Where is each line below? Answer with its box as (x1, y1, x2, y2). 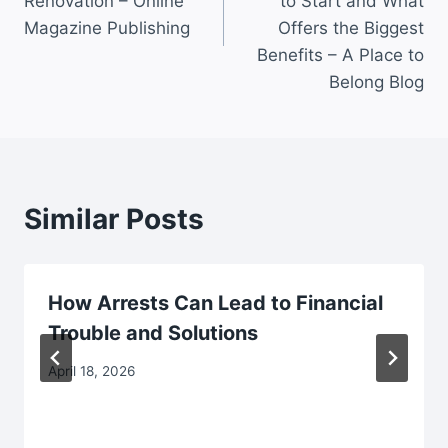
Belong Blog (329, 71, 424, 92)
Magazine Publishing (24, 17, 190, 38)
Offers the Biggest (278, 17, 424, 38)
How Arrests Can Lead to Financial (48, 290, 383, 315)
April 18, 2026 (48, 363, 135, 380)
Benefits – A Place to (257, 44, 424, 65)
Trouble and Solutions (48, 320, 258, 345)
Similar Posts (24, 201, 204, 236)
